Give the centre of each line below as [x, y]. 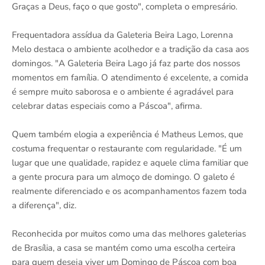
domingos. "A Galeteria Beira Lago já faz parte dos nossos [126, 64]
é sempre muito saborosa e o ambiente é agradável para [123, 92]
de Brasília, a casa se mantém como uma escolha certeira [124, 248]
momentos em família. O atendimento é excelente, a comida [130, 78]
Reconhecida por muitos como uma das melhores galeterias [129, 234]
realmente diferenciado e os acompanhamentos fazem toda [129, 191]
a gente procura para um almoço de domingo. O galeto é [123, 177]
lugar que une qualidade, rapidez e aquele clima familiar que [130, 163]
